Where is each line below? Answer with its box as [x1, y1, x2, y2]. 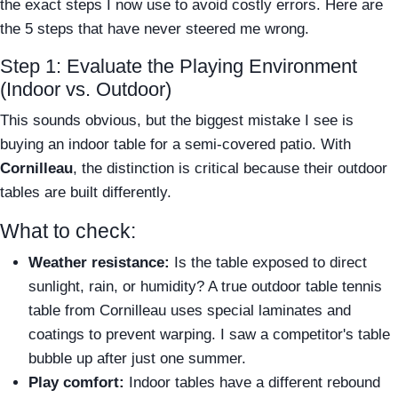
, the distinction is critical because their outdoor [73, 159, 387, 177]
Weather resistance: [28, 253, 170, 271]
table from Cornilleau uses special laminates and [28, 301, 351, 319]
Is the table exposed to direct [170, 253, 367, 271]
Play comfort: [28, 373, 124, 391]
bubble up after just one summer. [28, 349, 246, 367]
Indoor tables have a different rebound [124, 373, 380, 391]
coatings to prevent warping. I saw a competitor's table [28, 325, 390, 343]
